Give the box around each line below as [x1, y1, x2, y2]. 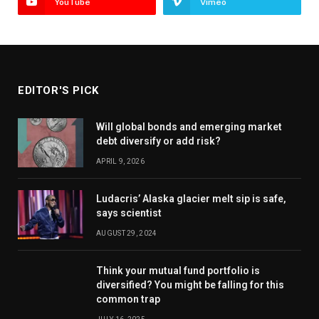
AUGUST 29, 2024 [96, 229, 157, 238]
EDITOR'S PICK [18, 84, 99, 98]
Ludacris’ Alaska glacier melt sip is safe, [96, 193, 286, 205]
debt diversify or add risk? [96, 135, 221, 147]
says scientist [96, 207, 162, 219]
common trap [96, 293, 160, 305]
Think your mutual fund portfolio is [96, 265, 260, 277]
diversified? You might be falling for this [96, 279, 284, 291]
